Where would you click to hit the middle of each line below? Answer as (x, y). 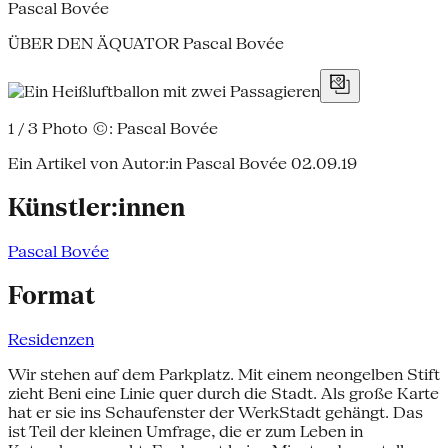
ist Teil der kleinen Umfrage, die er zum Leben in (185, 431)
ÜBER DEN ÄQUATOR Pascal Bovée (146, 43)
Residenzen (51, 339)
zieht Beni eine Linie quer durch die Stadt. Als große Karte (223, 393)
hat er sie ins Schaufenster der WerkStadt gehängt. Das (215, 412)
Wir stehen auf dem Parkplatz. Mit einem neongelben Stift (224, 374)
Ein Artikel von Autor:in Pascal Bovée (147, 163)
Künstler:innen (96, 207)
